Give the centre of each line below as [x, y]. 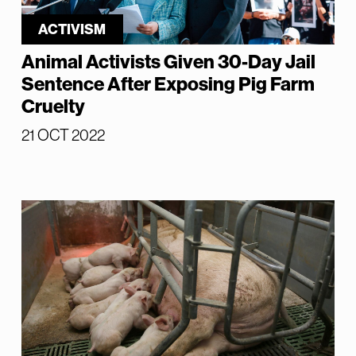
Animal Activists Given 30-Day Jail [168, 62]
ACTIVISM [72, 30]
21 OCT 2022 [63, 135]
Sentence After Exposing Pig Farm [168, 85]
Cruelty [53, 107]
